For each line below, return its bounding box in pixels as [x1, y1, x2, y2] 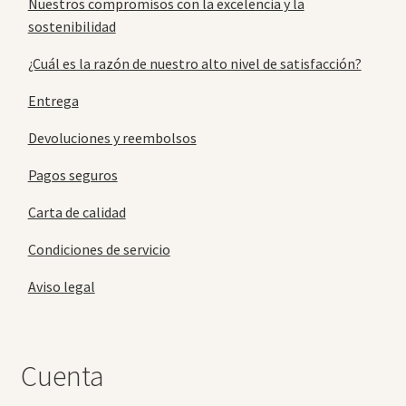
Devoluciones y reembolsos [27, 128, 197, 147]
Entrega [27, 91, 79, 110]
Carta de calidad [27, 202, 126, 221]
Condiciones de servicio [27, 239, 170, 258]
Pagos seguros [27, 165, 118, 184]
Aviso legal [27, 276, 95, 295]
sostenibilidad [27, 16, 116, 35]
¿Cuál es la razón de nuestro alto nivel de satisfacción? [27, 53, 362, 72]
